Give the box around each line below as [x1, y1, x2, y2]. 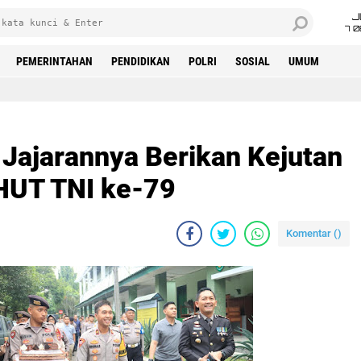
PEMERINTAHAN [16, 55, 93, 68]
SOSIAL [235, 55, 270, 68]
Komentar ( [286, 227, 338, 239]
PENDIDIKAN [111, 55, 170, 68]
